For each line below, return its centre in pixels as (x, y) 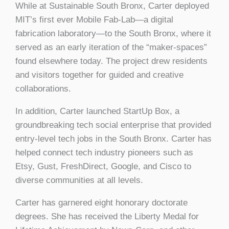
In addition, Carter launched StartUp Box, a (97, 111)
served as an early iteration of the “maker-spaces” (111, 48)
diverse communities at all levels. (81, 180)
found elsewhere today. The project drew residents (111, 61)
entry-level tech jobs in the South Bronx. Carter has (113, 139)
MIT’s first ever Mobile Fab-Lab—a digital (94, 20)
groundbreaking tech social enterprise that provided (113, 125)
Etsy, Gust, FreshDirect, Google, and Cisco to (103, 167)
